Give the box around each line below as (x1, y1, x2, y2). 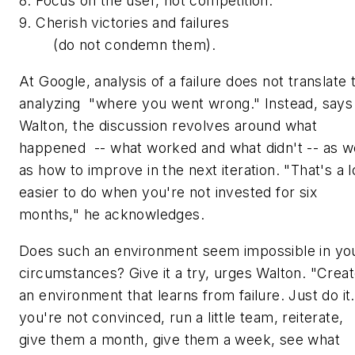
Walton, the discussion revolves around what (19, 116, 318, 134)
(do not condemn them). (19, 36, 216, 54)
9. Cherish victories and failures (19, 14, 230, 32)
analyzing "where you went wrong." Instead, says (19, 94, 353, 112)
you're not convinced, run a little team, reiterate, (19, 308, 344, 326)
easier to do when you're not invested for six (19, 183, 317, 200)
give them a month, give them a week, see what (19, 330, 340, 348)
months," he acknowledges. (19, 205, 204, 223)
